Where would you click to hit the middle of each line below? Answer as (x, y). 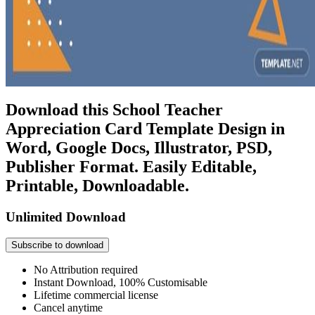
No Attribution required (86, 270)
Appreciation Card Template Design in (145, 128)
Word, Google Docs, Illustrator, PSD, (139, 147)
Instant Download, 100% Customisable (121, 283)
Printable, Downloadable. (97, 185)
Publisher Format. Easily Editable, (131, 166)
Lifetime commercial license (96, 295)
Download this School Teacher (114, 109)
